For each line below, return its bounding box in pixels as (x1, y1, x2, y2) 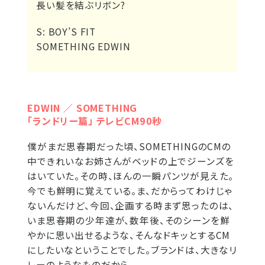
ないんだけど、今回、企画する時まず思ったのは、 (27, 199, 234, 213)
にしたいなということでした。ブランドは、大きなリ (27, 243, 238, 257)
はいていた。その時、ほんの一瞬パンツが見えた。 (27, 169, 234, 183)
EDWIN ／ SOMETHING (27, 101, 138, 115)
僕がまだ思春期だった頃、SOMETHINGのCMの (27, 140, 231, 154)
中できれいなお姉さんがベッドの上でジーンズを (27, 154, 234, 169)
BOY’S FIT (48, 25, 96, 39)
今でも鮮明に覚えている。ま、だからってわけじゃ (27, 184, 233, 198)
